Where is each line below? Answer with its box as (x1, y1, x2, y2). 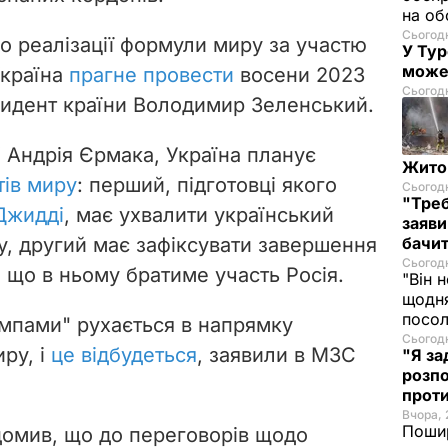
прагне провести (69, 62, 234, 87)
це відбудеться (51, 342, 197, 367)
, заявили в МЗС (197, 342, 356, 367)
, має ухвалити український (64, 202, 334, 227)
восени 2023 (234, 62, 365, 87)
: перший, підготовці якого (77, 172, 337, 197)
